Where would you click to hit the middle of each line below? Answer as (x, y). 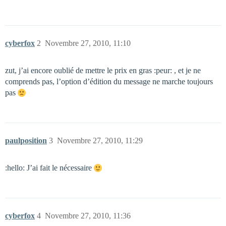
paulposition (26, 140)
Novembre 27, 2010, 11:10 (88, 43)
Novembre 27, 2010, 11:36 (88, 216)
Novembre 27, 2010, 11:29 (100, 140)
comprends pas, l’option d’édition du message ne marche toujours (109, 81)
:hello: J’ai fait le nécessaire (49, 168)
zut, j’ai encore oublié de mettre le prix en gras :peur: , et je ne (103, 70)
